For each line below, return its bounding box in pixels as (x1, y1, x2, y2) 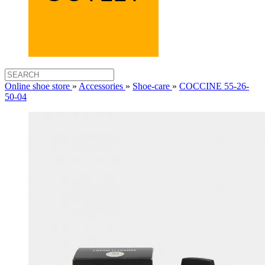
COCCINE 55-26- (179, 81, 249, 91)
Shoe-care (132, 81, 170, 91)
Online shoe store (5, 81, 70, 91)
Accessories (79, 81, 123, 91)
